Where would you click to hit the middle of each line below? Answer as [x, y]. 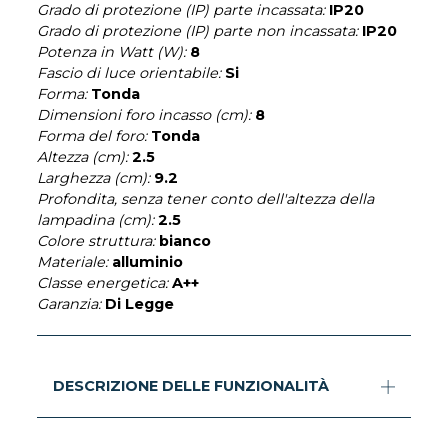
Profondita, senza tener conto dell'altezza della [206, 199]
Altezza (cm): [83, 157]
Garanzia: [69, 304]
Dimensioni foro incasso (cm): [144, 115]
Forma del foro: [92, 136]
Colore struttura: [96, 241]
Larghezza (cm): [94, 178]
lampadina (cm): [96, 220]
